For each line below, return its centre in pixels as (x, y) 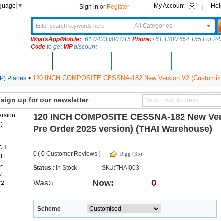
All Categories (153, 26)
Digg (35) (131, 154)
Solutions (201, 61)
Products (81, 61)
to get (54, 47)
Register (118, 7)
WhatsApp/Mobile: (56, 39)
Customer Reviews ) (73, 154)
